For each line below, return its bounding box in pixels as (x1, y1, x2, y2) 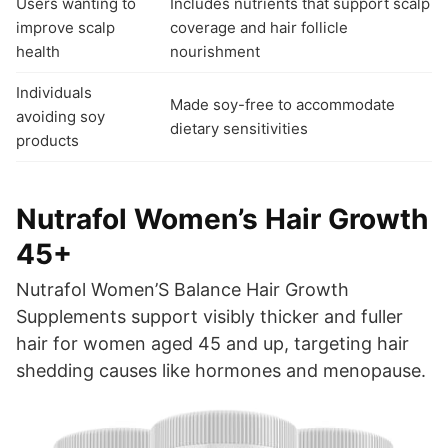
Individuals (16, 82, 92, 102)
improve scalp (16, 17, 115, 37)
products (16, 130, 79, 150)
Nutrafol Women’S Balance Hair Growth (16, 278, 349, 300)
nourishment (170, 41, 260, 61)
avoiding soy (16, 106, 105, 126)
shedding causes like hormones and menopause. (16, 359, 426, 381)
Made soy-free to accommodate (170, 94, 395, 114)
